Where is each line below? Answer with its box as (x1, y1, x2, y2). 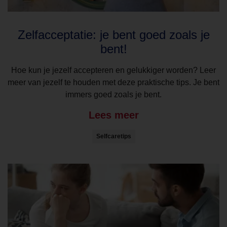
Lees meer (88, 109, 139, 121)
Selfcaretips (96, 132, 131, 140)
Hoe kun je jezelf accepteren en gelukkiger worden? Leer (11, 66, 216, 75)
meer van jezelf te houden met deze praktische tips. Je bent (8, 78, 219, 87)
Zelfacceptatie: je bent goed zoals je (17, 28, 210, 42)
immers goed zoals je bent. (65, 90, 162, 99)
